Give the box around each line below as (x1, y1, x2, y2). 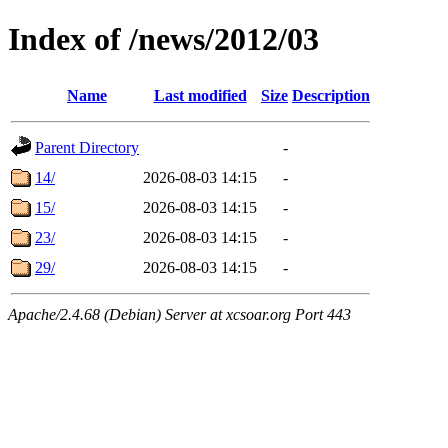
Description (292, 86, 370, 104)
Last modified (153, 86, 247, 104)
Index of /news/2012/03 (8, 21, 319, 58)
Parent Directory (35, 138, 139, 156)
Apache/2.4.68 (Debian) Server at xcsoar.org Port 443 (8, 305, 351, 323)
